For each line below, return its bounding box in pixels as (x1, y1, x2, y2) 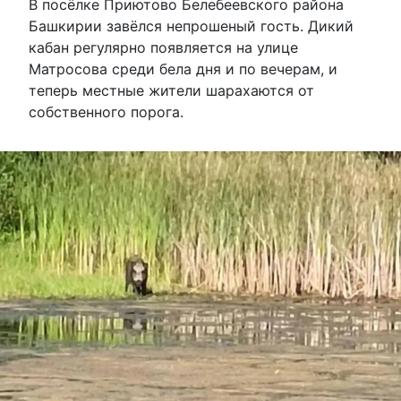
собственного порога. (29, 103, 183, 122)
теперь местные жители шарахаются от (29, 81, 314, 100)
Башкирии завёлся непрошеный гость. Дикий (29, 17, 354, 36)
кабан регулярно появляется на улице (29, 38, 298, 57)
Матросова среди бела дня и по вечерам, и (29, 60, 337, 79)
